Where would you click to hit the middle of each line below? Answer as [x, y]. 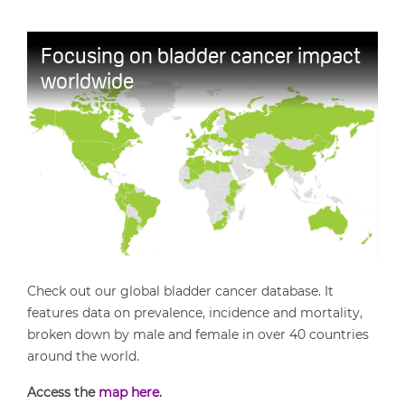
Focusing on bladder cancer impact [201, 58]
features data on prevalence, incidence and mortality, [195, 312]
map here [129, 392]
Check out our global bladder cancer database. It [180, 291]
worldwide [87, 84]
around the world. [83, 356]
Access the [63, 392]
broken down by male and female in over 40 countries [198, 334]
